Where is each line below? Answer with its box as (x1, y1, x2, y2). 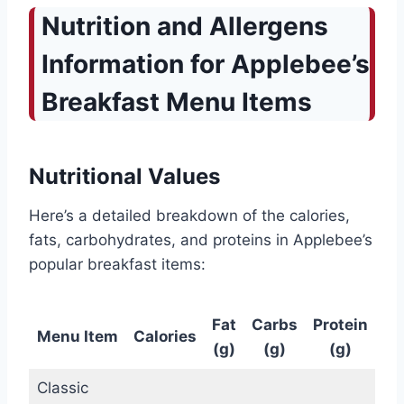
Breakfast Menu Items (41, 87, 312, 118)
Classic (36, 379, 88, 398)
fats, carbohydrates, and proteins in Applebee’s (29, 231, 372, 250)
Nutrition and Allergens (41, 11, 328, 42)
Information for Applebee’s (41, 49, 370, 80)
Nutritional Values (29, 163, 220, 190)
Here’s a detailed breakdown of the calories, (29, 207, 350, 225)
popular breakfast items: (29, 255, 206, 274)
